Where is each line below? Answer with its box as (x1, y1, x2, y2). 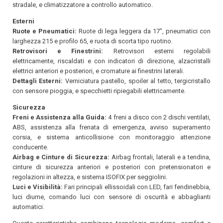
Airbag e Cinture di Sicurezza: (12, 153, 110, 161)
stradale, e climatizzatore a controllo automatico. (12, 1, 153, 8)
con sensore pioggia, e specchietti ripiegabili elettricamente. (12, 87, 186, 95)
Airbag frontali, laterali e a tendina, (109, 153, 211, 161)
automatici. (12, 203, 44, 211)
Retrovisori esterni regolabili (103, 47, 211, 55)
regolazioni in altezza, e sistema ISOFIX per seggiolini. (12, 173, 167, 181)
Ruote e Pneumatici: (12, 27, 77, 35)
